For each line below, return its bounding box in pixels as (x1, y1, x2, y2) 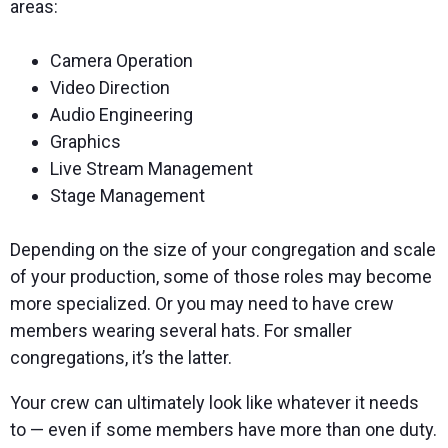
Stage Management (50, 185, 205, 207)
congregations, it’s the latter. (10, 347, 232, 369)
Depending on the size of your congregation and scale (10, 239, 436, 261)
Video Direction (50, 77, 170, 99)
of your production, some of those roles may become (10, 266, 432, 288)
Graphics (50, 131, 121, 153)
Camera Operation (50, 50, 193, 72)
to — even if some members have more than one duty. (10, 419, 437, 441)
